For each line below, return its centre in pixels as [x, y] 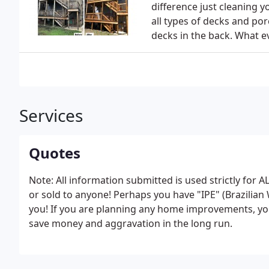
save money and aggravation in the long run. [131, 223]
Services [51, 115]
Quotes [55, 153]
